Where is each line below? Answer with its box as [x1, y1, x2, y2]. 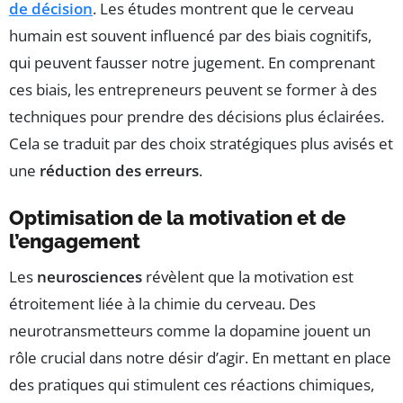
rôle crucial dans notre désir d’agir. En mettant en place [9, 347, 391, 369]
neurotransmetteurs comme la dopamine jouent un [9, 320, 371, 342]
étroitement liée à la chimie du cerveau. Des [9, 293, 316, 315]
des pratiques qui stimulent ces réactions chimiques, [9, 374, 374, 396]
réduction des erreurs [40, 160, 199, 182]
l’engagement [9, 229, 140, 254]
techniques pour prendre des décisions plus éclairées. [9, 106, 384, 128]
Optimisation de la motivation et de [9, 206, 345, 230]
